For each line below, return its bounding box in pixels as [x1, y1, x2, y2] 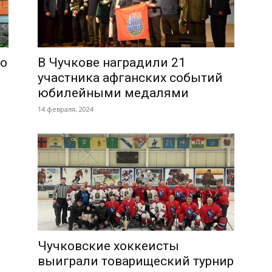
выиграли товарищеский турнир [38, 254, 234, 268]
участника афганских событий [38, 70, 223, 85]
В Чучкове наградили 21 [38, 55, 186, 70]
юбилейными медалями [38, 86, 189, 100]
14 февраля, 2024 [38, 104, 93, 114]
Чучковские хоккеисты [38, 239, 179, 253]
